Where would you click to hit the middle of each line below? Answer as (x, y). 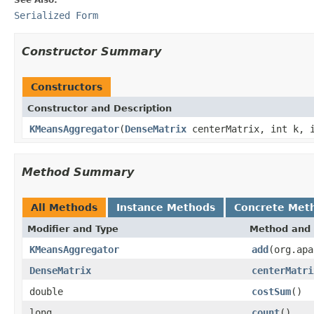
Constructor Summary (91, 51)
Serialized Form (56, 15)
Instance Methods (166, 207)
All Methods (64, 207)
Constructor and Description (100, 108)
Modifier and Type (73, 228)
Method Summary (78, 172)
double (46, 291)
